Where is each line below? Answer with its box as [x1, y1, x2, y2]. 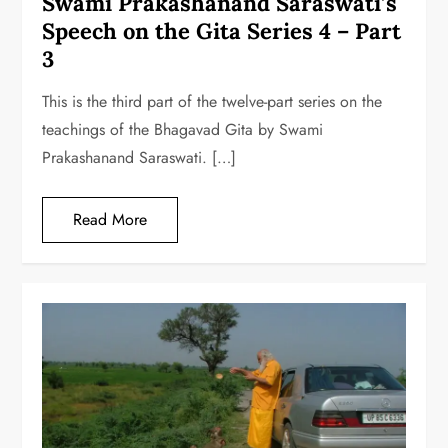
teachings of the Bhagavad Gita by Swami [42, 118, 324, 142]
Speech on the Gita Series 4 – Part [42, 17, 402, 46]
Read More [73, 208, 148, 232]
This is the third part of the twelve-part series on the [42, 90, 383, 114]
